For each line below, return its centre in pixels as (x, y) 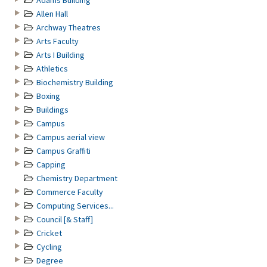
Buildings (52, 110)
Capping (51, 164)
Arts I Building (60, 55)
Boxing (48, 96)
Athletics (52, 69)
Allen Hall (52, 14)
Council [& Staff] (65, 219)
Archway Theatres (69, 27)
